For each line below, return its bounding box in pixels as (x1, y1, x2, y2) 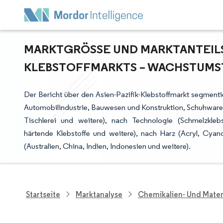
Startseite (26, 189, 60, 199)
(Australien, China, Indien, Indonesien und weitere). (24, 141, 191, 151)
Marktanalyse (76, 189, 122, 199)
